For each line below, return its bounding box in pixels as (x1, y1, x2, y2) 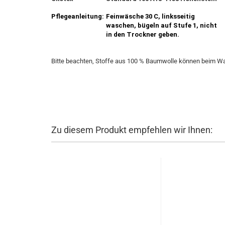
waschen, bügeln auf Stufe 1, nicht (106, 22, 217, 29)
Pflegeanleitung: (51, 13, 104, 20)
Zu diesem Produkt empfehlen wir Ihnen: (51, 125, 212, 135)
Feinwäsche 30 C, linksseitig (106, 13, 195, 20)
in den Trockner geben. (106, 31, 179, 38)
